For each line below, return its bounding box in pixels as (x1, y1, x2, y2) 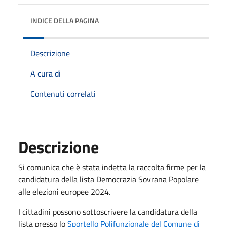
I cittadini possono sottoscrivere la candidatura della (18, 205, 197, 218)
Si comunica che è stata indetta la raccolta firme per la (18, 161, 206, 173)
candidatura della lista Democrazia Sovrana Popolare (18, 173, 199, 185)
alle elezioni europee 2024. (18, 185, 110, 198)
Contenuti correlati (30, 87, 96, 100)
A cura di (30, 67, 61, 80)
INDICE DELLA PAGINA (30, 15, 99, 26)
